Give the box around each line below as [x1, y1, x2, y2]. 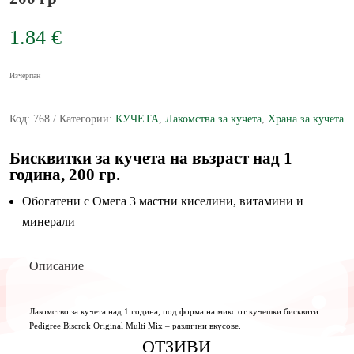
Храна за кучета [267, 113, 344, 126]
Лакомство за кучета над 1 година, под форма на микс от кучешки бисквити [28, 307, 318, 317]
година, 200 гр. [9, 165, 120, 185]
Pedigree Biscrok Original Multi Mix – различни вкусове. [28, 321, 241, 331]
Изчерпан [9, 71, 40, 81]
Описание [28, 259, 84, 273]
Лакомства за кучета [164, 113, 262, 126]
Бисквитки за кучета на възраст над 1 [9, 149, 292, 168]
